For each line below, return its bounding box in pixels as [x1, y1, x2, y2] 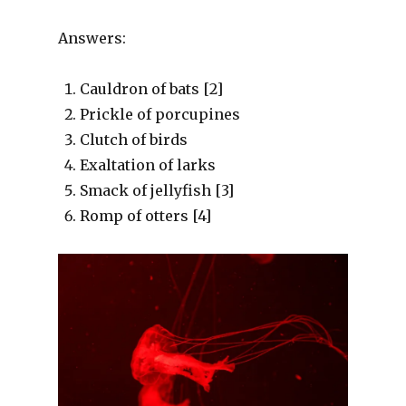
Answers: [57, 29, 126, 48]
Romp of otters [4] [79, 207, 211, 226]
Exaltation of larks [79, 156, 216, 175]
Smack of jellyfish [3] [79, 181, 234, 200]
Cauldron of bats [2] [79, 80, 223, 99]
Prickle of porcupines [79, 105, 240, 124]
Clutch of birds [79, 130, 188, 150]
